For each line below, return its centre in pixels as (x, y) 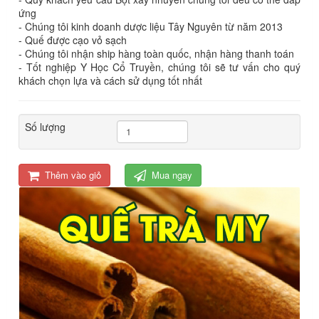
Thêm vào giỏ (73, 174)
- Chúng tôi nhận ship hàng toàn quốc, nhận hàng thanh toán (156, 53)
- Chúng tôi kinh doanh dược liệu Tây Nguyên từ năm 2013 (151, 26)
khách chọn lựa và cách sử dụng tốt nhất (110, 80)
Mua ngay (172, 174)
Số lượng (45, 126)
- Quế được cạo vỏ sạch (73, 40)
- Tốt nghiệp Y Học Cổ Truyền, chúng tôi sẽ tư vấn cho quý (159, 67)
